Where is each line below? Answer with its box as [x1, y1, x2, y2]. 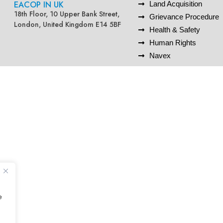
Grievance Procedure [149, 12, 219, 21]
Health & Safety [149, 25, 200, 34]
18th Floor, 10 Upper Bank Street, [14, 9, 120, 19]
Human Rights [149, 38, 196, 47]
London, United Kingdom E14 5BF [14, 19, 121, 30]
